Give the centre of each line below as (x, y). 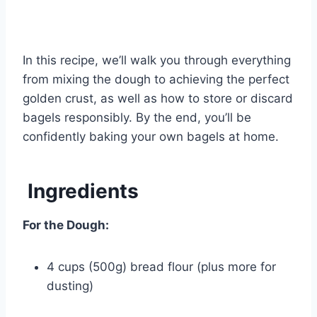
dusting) (70, 286)
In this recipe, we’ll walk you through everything (157, 60)
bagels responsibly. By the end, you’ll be (137, 118)
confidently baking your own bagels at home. (151, 137)
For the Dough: (66, 225)
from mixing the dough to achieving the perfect (156, 80)
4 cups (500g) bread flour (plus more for (161, 267)
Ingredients (81, 191)
